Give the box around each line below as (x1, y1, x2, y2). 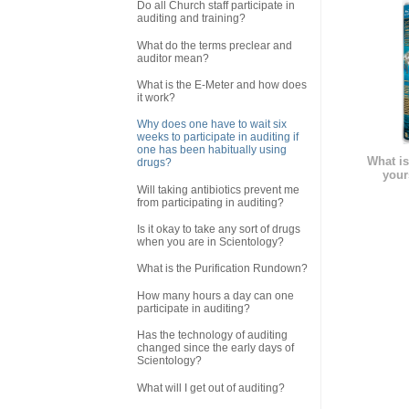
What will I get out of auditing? (137, 381, 285, 394)
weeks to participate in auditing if (137, 131, 299, 144)
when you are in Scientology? (137, 236, 284, 249)
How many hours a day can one (137, 288, 294, 302)
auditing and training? (137, 12, 246, 26)
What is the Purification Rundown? (137, 262, 308, 276)
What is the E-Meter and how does (137, 78, 307, 91)
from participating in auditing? (137, 195, 284, 209)
